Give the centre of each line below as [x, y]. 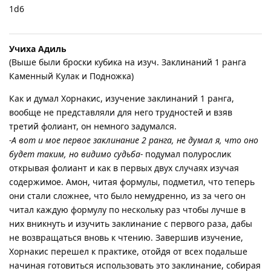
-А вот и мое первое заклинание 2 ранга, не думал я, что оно [134, 140]
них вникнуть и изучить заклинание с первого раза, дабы [131, 223]
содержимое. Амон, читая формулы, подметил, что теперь [132, 181]
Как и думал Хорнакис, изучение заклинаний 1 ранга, [122, 98]
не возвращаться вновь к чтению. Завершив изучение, [126, 237]
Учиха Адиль [38, 48]
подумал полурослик [187, 154]
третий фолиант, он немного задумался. [93, 126]
